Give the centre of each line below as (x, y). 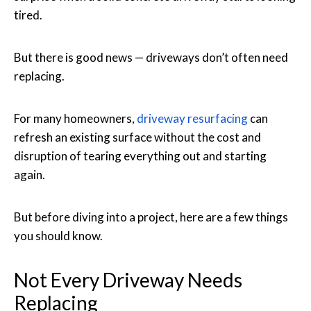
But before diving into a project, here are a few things (151, 217)
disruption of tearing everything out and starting (140, 155)
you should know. (58, 235)
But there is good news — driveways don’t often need (151, 57)
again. (30, 174)
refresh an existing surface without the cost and (137, 137)
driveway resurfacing (192, 118)
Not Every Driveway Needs (128, 279)
